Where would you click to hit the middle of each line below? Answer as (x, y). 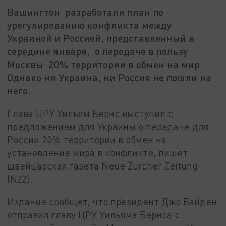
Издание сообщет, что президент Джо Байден (112, 202)
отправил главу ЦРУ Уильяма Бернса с (94, 215)
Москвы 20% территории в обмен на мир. (105, 64)
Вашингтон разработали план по (86, 12)
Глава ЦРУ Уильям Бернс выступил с (90, 113)
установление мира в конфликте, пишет (98, 152)
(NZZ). (20, 179)
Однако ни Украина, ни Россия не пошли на (109, 77)
